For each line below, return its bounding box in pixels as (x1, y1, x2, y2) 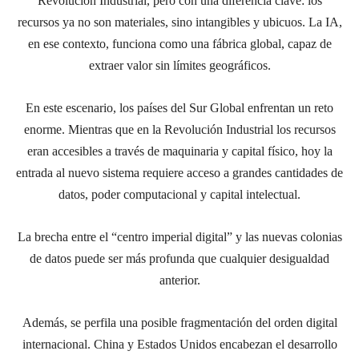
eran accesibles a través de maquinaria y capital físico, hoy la (26, 143, 333, 158)
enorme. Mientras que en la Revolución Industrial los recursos (23, 122, 336, 136)
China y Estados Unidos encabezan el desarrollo (90, 337, 337, 351)
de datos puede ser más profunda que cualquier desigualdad (30, 251, 329, 265)
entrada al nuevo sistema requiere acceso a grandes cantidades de (16, 165, 343, 179)
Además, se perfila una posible (22, 315, 180, 329)
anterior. (159, 272, 200, 287)
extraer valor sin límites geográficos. (88, 58, 271, 72)
